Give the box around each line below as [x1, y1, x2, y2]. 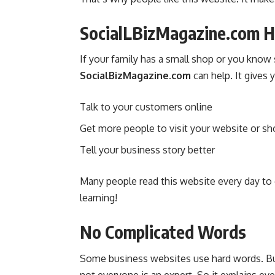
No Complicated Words [80, 221, 246, 243]
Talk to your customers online [80, 101, 212, 114]
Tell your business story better [80, 144, 215, 157]
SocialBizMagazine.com [80, 69, 191, 82]
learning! [80, 192, 117, 204]
